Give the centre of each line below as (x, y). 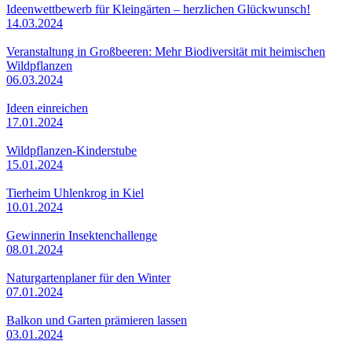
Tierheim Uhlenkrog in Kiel (75, 192)
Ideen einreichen (47, 108)
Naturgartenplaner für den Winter (88, 277)
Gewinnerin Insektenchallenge (82, 235)
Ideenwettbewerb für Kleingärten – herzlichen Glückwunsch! (158, 9)
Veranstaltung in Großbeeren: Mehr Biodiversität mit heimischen (166, 51)
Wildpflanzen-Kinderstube (71, 150)
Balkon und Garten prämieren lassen (97, 320)
